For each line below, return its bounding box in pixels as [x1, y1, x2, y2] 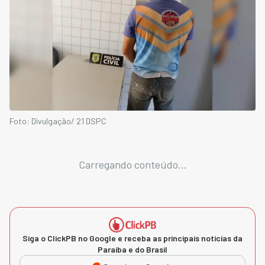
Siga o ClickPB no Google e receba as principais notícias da [22, 232, 243, 243]
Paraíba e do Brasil [98, 244, 167, 254]
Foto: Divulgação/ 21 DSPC [9, 115, 106, 126]
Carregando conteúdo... [78, 157, 187, 171]
